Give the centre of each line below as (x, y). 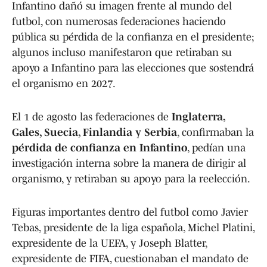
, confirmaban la (215, 133)
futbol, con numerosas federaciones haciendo (119, 22)
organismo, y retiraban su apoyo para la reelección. (131, 179)
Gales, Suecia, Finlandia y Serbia (94, 133)
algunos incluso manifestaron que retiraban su (122, 53)
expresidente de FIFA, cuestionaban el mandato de (130, 259)
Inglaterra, (198, 117)
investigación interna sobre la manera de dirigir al (129, 164)
